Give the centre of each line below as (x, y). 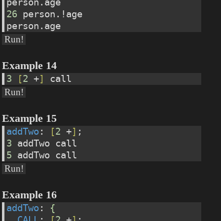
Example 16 (30, 195)
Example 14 (30, 66)
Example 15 (30, 118)
